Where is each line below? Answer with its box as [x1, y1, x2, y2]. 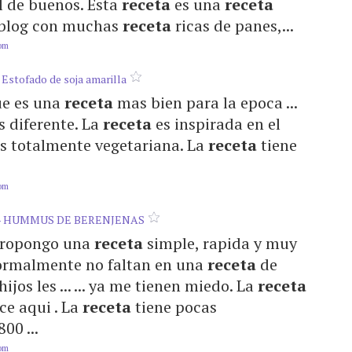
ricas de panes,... [171, 15, 294, 36]
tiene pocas [131, 296, 217, 317]
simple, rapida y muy [143, 233, 297, 254]
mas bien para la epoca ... [113, 92, 297, 113]
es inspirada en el [152, 113, 280, 134]
